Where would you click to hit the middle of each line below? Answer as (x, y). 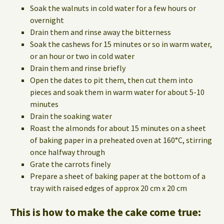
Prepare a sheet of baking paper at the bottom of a (118, 176)
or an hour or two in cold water (82, 56)
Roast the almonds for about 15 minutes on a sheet (118, 128)
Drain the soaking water (71, 116)
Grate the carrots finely (70, 164)
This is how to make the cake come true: (105, 212)
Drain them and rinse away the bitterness (100, 32)
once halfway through (67, 152)
